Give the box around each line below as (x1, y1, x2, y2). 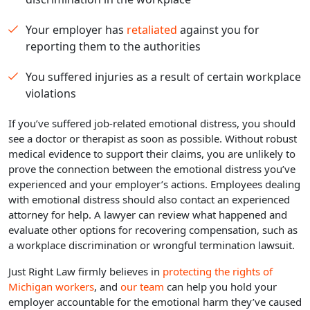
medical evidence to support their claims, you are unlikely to (8, 147, 295, 161)
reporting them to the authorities (26, 39, 201, 55)
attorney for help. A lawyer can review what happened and (8, 208, 287, 222)
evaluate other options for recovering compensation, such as (8, 223, 298, 237)
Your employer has (26, 22, 127, 38)
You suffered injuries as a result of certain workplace (26, 69, 301, 85)
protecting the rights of (163, 264, 273, 279)
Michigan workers (8, 280, 94, 294)
